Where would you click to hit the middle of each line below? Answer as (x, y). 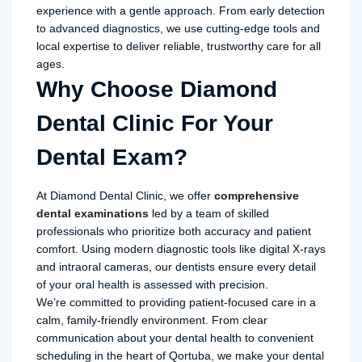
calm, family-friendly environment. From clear (152, 320)
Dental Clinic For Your (155, 123)
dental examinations (93, 213)
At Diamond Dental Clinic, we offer (125, 196)
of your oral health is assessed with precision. (152, 284)
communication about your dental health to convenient (175, 338)
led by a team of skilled (209, 213)
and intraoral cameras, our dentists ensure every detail (176, 267)
